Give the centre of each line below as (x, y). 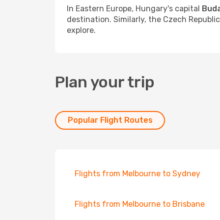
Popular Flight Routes (110, 120)
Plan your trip (105, 82)
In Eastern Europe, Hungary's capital (134, 9)
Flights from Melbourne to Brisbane (140, 204)
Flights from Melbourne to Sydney (137, 174)
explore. (81, 30)
